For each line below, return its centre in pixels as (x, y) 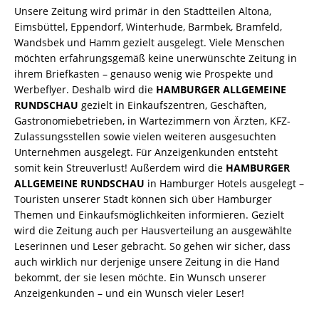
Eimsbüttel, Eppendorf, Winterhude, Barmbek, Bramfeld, (148, 26)
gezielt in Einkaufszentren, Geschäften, (172, 105)
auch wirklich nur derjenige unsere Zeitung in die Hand (147, 261)
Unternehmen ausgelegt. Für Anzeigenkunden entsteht (146, 152)
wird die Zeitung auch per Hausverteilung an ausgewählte (153, 230)
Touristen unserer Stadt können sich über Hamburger (143, 199)
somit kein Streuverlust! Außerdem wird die (120, 167)
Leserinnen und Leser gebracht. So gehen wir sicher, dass (152, 246)
